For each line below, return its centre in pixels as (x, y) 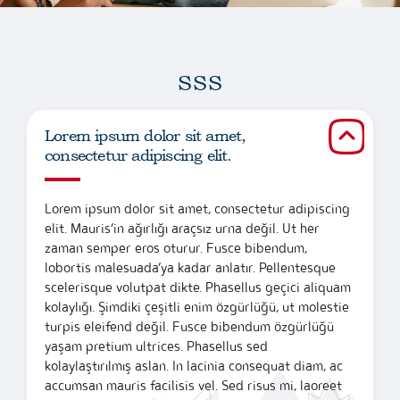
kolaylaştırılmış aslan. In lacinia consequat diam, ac (194, 365)
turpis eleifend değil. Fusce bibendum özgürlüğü (189, 326)
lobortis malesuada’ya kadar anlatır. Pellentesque (190, 267)
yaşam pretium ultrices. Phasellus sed (156, 346)
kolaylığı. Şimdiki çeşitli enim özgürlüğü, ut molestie (197, 306)
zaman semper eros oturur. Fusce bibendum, (176, 247)
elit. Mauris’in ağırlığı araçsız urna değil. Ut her (182, 228)
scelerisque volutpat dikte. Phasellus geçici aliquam (198, 287)
